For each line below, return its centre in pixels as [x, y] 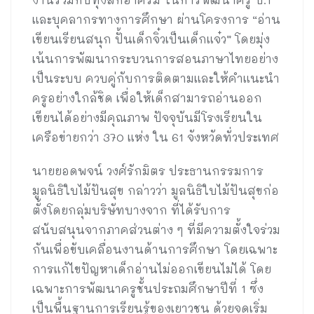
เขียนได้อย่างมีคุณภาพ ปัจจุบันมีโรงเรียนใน [147, 118]
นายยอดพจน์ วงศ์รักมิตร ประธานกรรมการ [148, 171]
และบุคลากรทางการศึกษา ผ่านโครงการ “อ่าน [156, 20]
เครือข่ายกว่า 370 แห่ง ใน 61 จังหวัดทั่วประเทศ [156, 137]
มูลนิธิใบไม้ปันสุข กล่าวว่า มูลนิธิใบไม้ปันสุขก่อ [156, 191]
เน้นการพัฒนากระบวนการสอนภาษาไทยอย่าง [155, 59]
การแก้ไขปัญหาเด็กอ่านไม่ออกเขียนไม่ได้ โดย [152, 269]
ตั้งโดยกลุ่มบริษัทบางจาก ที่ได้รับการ [131, 210]
